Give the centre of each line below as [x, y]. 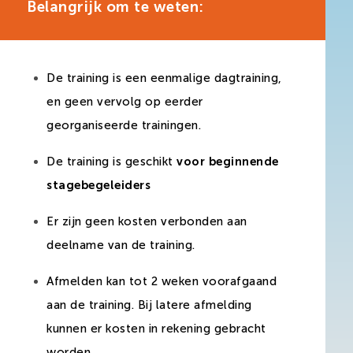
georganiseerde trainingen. [124, 125]
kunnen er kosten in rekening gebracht [156, 328]
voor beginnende [228, 161]
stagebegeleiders [98, 185]
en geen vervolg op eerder [125, 101]
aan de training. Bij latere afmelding [149, 305]
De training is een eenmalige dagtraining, [164, 78]
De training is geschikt [111, 161]
